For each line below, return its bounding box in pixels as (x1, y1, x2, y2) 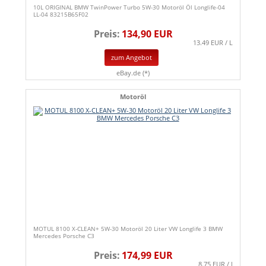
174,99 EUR (121, 249, 173, 262)
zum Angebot (111, 53, 152, 62)
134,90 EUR (121, 27, 173, 40)
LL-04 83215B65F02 (33, 9, 88, 18)
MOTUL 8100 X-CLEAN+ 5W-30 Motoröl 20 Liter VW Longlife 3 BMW (33, 224, 223, 233)
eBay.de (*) (116, 68, 150, 78)
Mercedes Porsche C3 (33, 232, 94, 240)
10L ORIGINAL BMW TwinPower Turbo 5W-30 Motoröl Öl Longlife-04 (33, 2, 225, 11)
